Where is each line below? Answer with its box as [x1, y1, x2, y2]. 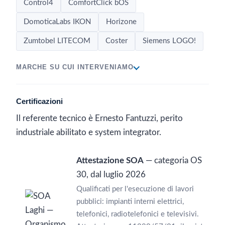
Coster [105, 37, 128, 45]
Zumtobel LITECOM [24, 37, 90, 45]
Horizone [106, 18, 137, 26]
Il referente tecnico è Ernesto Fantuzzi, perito [16, 115, 183, 123]
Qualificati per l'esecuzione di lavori [76, 185, 194, 193]
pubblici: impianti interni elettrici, [76, 198, 184, 205]
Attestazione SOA [76, 157, 144, 165]
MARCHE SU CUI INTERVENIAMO [16, 64, 134, 71]
